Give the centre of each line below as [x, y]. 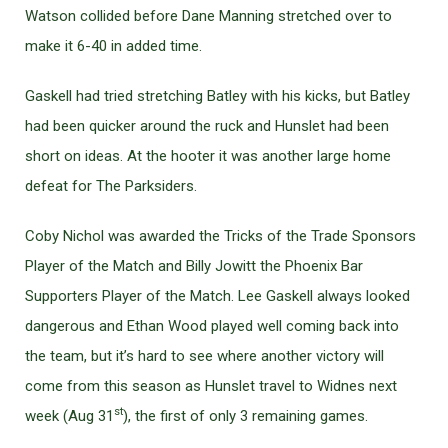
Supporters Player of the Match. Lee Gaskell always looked [217, 296]
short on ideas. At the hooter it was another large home [208, 156]
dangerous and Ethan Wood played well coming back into [212, 326]
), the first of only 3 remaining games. [245, 416]
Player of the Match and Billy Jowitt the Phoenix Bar [194, 266]
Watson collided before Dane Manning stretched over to [208, 16]
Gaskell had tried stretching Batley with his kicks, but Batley [217, 96]
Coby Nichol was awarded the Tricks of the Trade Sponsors [220, 236]
